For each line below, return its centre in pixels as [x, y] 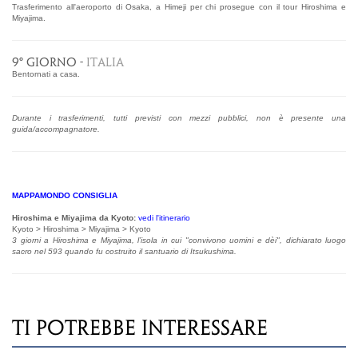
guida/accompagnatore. [56, 129]
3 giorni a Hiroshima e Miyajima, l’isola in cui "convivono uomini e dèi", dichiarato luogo [179, 240]
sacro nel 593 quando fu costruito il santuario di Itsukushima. [124, 251]
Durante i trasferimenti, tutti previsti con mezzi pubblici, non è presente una [179, 117]
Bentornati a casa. [46, 74]
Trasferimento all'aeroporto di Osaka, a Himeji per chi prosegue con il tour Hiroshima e [179, 6]
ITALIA [105, 62]
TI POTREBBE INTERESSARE [140, 327]
